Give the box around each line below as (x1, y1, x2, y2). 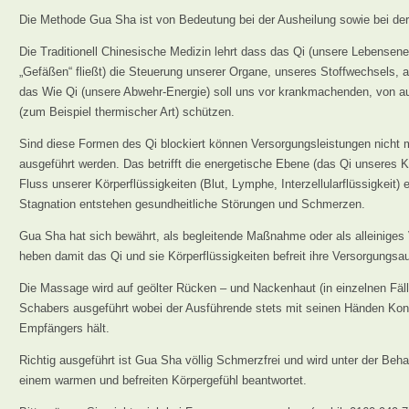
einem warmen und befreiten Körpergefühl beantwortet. (19, 373, 307, 387)
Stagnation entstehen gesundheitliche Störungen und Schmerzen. (19, 197, 365, 211)
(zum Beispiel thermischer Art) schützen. (19, 105, 235, 119)
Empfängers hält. (19, 321, 110, 335)
